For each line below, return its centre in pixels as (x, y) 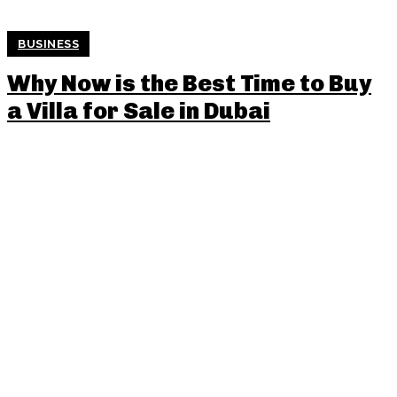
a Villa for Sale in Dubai (139, 111)
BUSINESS (48, 44)
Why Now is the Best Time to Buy (189, 84)
